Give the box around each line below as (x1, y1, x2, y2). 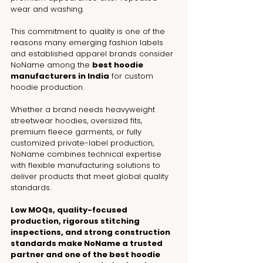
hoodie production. (11, 81, 84, 93)
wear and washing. (11, 3, 84, 15)
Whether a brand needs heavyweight (11, 103, 157, 115)
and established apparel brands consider (11, 48, 176, 59)
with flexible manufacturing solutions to (11, 159, 163, 171)
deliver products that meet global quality (11, 170, 171, 182)
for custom (109, 70, 156, 82)
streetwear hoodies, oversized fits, (11, 114, 144, 126)
